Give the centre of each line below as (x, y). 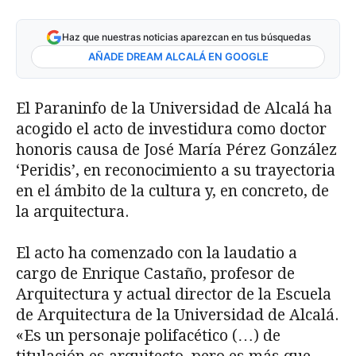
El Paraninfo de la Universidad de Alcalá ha (174, 108)
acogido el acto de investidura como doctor (171, 129)
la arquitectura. (72, 211)
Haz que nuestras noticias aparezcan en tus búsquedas (186, 37)
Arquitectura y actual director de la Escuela (174, 294)
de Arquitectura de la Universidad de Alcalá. (177, 315)
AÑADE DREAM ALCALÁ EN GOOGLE (178, 56)
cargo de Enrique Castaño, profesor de (155, 273)
